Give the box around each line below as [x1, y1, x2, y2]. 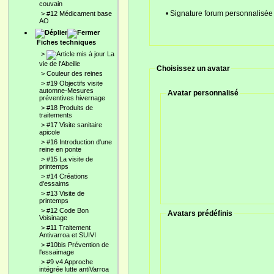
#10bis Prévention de [46, 241, 109, 248]
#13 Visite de [46, 190, 84, 197]
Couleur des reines [46, 70, 103, 77]
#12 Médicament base [46, 10, 112, 17]
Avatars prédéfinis [168, 209, 233, 218]
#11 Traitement [46, 224, 91, 231]
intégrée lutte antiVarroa [39, 265, 109, 273]
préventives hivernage [39, 94, 105, 102]
